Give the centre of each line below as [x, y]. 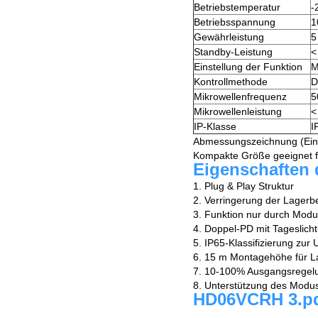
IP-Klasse [215, 127]
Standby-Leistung [233, 52]
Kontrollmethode [231, 82]
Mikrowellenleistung [238, 112]
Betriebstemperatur [237, 7]
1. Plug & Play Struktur [243, 186]
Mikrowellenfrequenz [240, 97]
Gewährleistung [229, 37]
